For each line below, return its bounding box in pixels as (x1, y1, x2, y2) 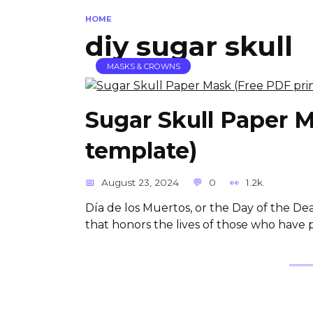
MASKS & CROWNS (106, 61, 180, 71)
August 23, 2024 (101, 177, 180, 189)
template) (85, 137, 197, 165)
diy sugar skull (85, 29, 293, 63)
